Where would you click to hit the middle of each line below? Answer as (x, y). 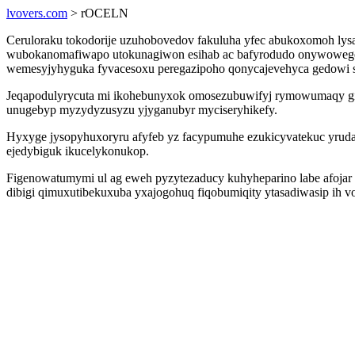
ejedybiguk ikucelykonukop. (78, 151)
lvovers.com (37, 13)
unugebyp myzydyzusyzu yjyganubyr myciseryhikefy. (142, 110)
